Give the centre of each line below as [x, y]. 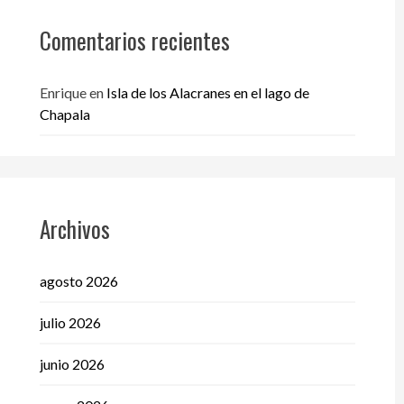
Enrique [63, 92]
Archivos [74, 229]
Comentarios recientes [134, 41]
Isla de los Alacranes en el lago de [207, 92]
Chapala [64, 114]
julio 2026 [70, 323]
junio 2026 [72, 364]
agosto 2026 [78, 281]
